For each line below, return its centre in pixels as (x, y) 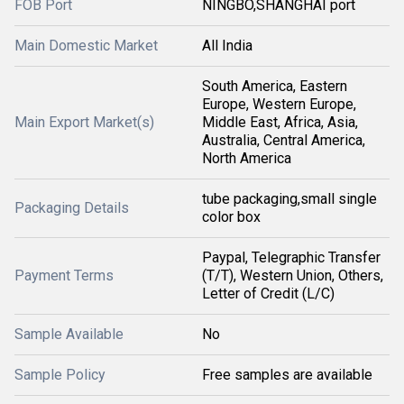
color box (231, 217)
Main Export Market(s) (84, 122)
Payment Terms (64, 275)
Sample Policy (60, 375)
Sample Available (69, 334)
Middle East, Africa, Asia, (280, 122)
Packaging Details (72, 208)
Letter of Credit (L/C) (268, 294)
